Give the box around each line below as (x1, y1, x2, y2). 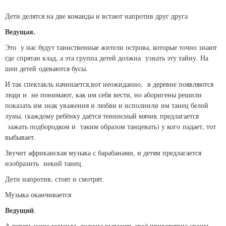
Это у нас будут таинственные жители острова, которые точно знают (5, 42, 217, 52)
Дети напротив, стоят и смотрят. (5, 174, 107, 184)
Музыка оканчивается (5, 190, 71, 200)
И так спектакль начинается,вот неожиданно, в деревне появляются (5, 79, 213, 89)
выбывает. (5, 132, 38, 142)
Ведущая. (5, 26, 35, 37)
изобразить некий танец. (5, 158, 83, 168)
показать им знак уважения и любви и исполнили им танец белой (5, 100, 208, 110)
